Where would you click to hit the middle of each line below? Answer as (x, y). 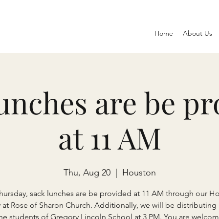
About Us (197, 33)
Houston (139, 173)
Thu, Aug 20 (87, 173)
